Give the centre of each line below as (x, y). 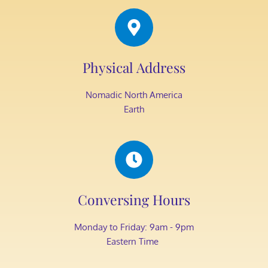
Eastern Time (134, 241)
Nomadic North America (134, 95)
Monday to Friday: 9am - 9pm (134, 227)
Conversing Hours (134, 200)
